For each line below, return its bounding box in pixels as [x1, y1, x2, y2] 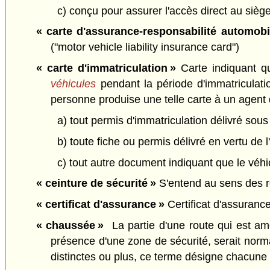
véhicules [51, 78, 96, 90]
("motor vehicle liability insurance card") [51, 41, 240, 54]
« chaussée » [36, 219, 104, 231]
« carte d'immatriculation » [36, 62, 177, 75]
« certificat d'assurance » [36, 198, 165, 211]
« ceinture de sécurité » [36, 177, 159, 190]
